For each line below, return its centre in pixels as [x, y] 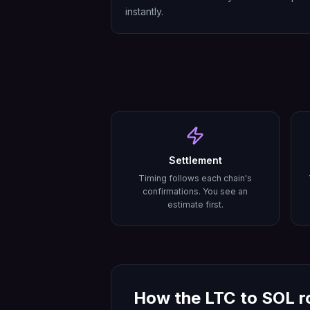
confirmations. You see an [195, 191]
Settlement [195, 160]
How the [169, 298]
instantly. [144, 11]
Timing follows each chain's [195, 178]
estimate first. [195, 204]
